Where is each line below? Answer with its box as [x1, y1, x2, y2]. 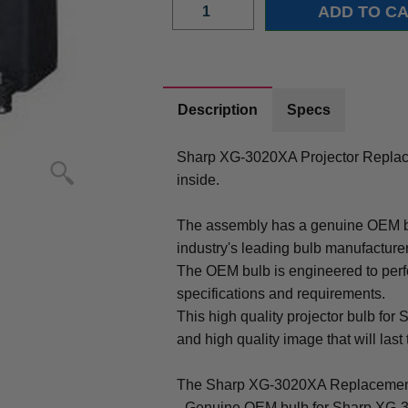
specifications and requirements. [177, 285, 386, 301]
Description [178, 101, 259, 117]
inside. [177, 171, 220, 188]
